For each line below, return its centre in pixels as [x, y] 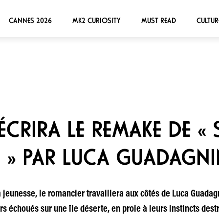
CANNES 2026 [30, 20]
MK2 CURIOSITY [96, 20]
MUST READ [158, 20]
